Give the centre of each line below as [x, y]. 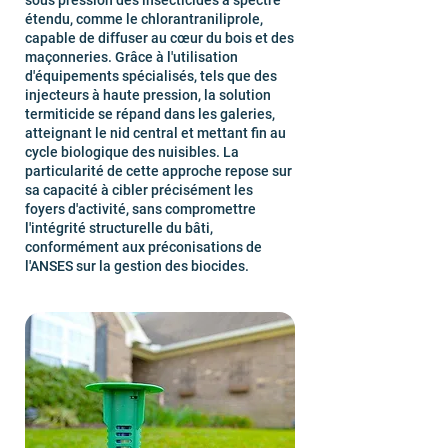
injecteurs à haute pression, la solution [148, 95]
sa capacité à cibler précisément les [139, 190]
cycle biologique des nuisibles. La [132, 152]
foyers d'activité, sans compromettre [140, 209]
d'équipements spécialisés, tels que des [151, 76]
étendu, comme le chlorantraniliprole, [144, 19]
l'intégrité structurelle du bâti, [119, 228]
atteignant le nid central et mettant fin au [155, 133]
